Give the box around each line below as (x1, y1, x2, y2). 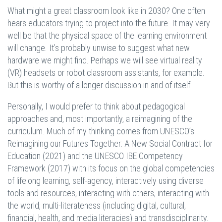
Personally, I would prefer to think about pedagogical (7, 101, 185, 112)
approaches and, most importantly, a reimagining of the (7, 113, 192, 124)
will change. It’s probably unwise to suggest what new (7, 43, 190, 54)
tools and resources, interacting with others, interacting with (7, 188, 209, 199)
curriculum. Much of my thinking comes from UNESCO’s (7, 126, 194, 137)
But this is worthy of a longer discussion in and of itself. (7, 80, 192, 91)
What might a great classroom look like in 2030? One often (7, 5, 205, 16)
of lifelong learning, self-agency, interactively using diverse (7, 175, 204, 186)
